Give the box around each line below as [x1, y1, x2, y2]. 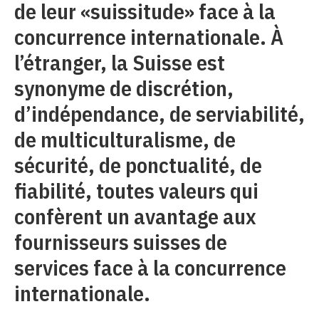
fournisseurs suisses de [14, 228, 227, 256]
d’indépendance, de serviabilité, [14, 100, 305, 127]
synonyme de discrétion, [14, 74, 234, 102]
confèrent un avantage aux [14, 202, 256, 230]
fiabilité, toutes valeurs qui [14, 177, 258, 204]
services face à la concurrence [14, 253, 286, 281]
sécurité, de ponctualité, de [14, 151, 262, 179]
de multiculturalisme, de [14, 125, 236, 153]
